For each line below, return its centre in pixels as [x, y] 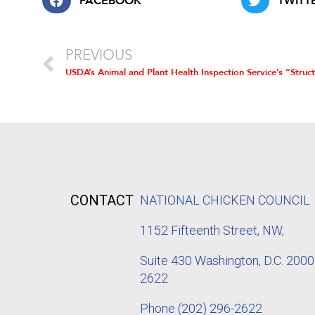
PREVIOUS [99, 57]
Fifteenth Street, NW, [229, 231]
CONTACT [102, 201]
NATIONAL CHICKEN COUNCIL [227, 200]
